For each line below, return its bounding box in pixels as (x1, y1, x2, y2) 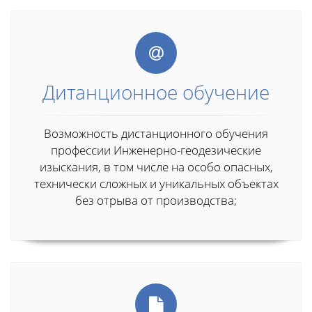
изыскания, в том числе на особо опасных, (39, 159, 273, 175)
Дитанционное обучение (42, 79, 270, 106)
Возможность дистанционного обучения (44, 125, 268, 142)
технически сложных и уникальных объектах (33, 175, 279, 192)
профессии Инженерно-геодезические (51, 142, 261, 159)
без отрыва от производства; (75, 192, 237, 209)
